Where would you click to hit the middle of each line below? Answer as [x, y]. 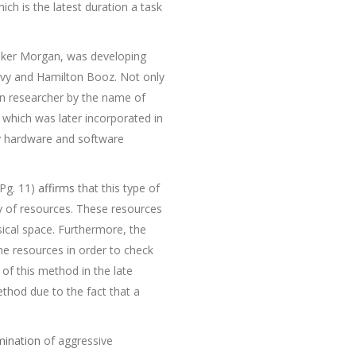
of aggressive [76, 341]
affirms [56, 188]
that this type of [117, 188]
